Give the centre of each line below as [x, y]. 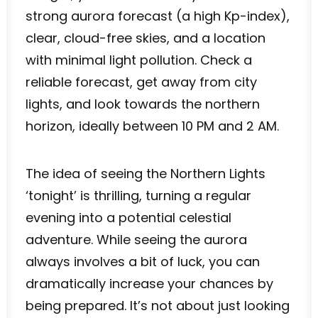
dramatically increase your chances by [149, 284]
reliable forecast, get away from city [141, 82]
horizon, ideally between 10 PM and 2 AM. [152, 126]
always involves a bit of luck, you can [143, 262]
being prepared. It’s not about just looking [158, 306]
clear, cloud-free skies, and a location [146, 38]
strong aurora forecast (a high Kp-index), [158, 16]
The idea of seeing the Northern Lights [146, 174]
